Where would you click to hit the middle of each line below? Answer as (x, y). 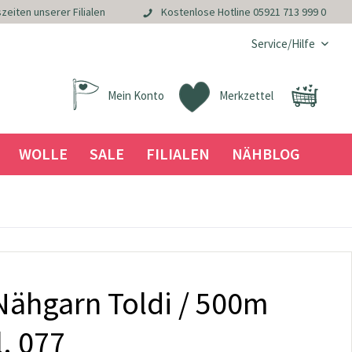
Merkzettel (246, 95)
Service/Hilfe (283, 44)
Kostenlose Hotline (207, 12)
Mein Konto (136, 95)
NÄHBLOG (266, 154)
